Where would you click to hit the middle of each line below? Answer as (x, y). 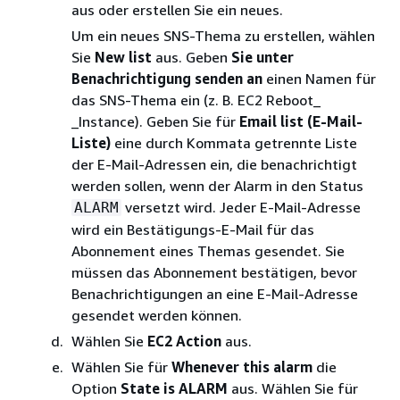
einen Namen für (319, 78)
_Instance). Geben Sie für (155, 121)
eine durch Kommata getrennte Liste (234, 142)
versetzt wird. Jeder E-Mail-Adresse (241, 207)
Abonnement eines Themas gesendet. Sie (208, 250)
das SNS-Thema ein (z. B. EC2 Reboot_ (196, 100)
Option (96, 388)
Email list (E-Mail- (301, 121)
